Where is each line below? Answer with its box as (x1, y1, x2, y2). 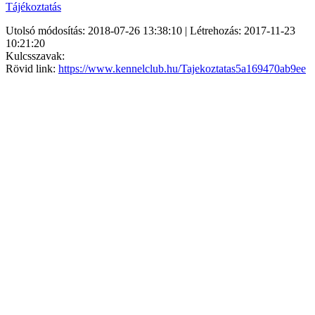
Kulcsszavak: (6, 49, 65, 62)
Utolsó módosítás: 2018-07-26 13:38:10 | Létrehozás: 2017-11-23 (6, 24, 295, 37)
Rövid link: (6, 62, 58, 75)
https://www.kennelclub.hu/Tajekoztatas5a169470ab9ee (58, 62, 306, 75)
